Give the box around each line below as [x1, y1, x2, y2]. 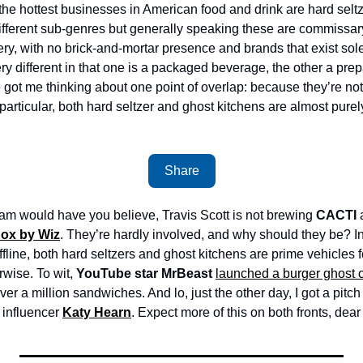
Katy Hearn [62, 305, 131, 319]
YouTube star [76, 267, 158, 280]
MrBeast [161, 267, 216, 280]
